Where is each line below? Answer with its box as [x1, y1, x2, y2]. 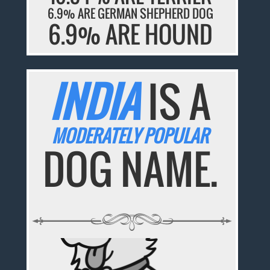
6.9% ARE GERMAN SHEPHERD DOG [47, 4, 213, 22]
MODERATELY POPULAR [52, 122, 209, 149]
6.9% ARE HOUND [48, 16, 213, 51]
